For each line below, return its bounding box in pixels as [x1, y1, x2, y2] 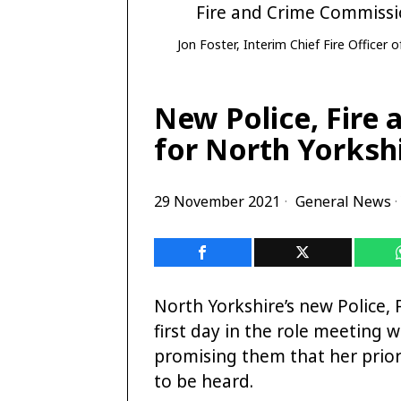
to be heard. [154, 370, 253, 393]
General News [295, 192, 391, 211]
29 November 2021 [154, 192, 280, 211]
